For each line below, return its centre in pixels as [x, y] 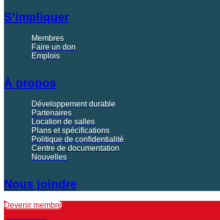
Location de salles [63, 122]
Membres [48, 38]
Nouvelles [49, 157]
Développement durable [73, 104]
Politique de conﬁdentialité [78, 139]
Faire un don [54, 47]
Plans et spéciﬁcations [70, 131]
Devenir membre [33, 205]
